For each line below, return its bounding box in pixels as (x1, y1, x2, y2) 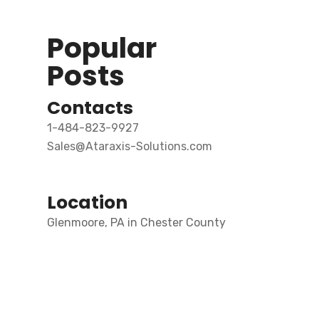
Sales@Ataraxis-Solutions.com (47, 140, 212, 153)
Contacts (47, 95, 133, 120)
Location (47, 190, 127, 215)
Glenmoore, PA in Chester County (47, 216, 226, 229)
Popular (47, 28, 157, 68)
